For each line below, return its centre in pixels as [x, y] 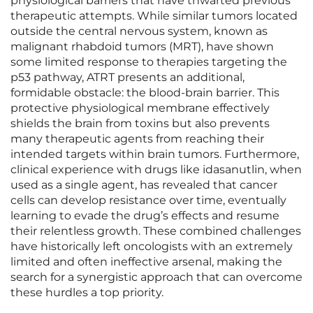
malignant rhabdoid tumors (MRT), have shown [142, 47]
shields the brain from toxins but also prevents [140, 124]
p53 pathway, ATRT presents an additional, [128, 78]
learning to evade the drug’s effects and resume [145, 216]
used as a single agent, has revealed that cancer [144, 185]
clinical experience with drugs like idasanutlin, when [156, 170]
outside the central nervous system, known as [139, 31]
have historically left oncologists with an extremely [152, 247]
